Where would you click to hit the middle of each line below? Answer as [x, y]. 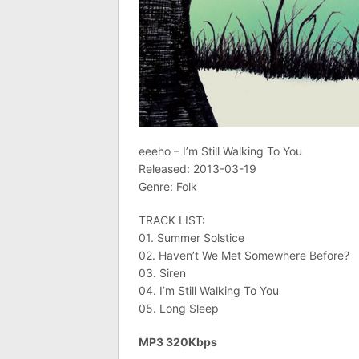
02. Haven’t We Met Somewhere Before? [244, 255]
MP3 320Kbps [178, 342]
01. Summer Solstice [192, 238]
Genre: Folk [168, 186]
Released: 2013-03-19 [198, 169]
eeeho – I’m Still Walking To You [220, 151]
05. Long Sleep [179, 308]
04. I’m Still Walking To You [209, 290]
